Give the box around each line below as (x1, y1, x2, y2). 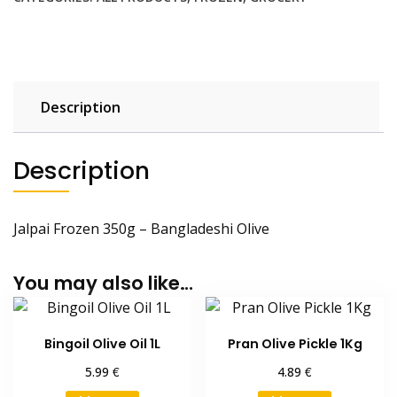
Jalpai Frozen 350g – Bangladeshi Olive (13, 218, 269, 238)
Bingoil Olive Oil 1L (43, 334, 160, 353)
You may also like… (13, 269, 193, 296)
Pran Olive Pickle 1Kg (227, 334, 362, 353)
